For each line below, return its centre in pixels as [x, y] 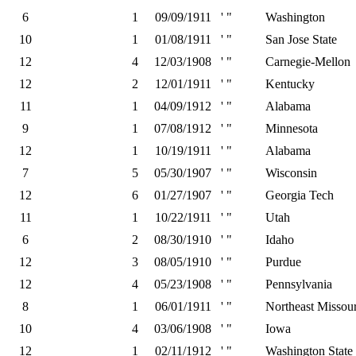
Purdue [283, 262]
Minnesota [292, 128]
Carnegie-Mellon [308, 62]
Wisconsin [291, 173]
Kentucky [290, 84]
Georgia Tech [300, 195]
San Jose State [301, 39]
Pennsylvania [299, 284]
